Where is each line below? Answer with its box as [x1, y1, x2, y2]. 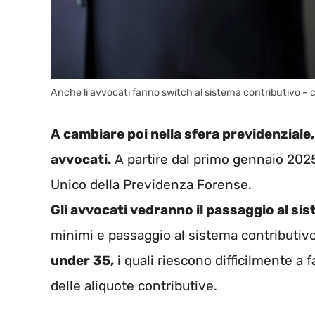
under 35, [51, 252, 114, 269]
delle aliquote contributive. [51, 278, 217, 295]
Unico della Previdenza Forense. [51, 176, 252, 193]
